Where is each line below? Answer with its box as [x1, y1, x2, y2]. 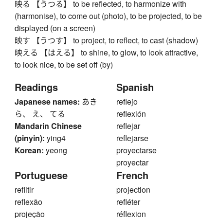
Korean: [15, 144, 44, 156]
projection [116, 183, 150, 195]
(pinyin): [15, 132, 45, 144]
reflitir [15, 183, 34, 195]
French [116, 167, 148, 182]
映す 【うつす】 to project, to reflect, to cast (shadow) [15, 34, 198, 46]
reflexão [15, 196, 42, 207]
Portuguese [15, 167, 68, 182]
